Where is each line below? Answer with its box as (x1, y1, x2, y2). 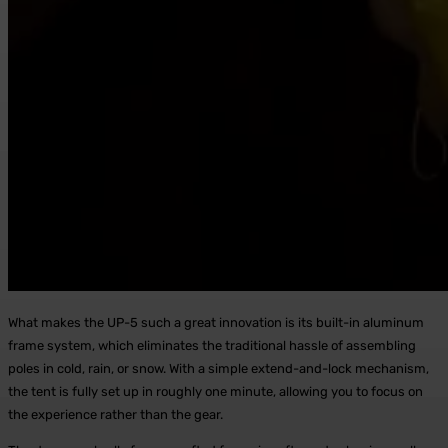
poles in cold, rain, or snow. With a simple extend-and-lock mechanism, (8, 360, 429, 376)
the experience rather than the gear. (8, 406, 223, 422)
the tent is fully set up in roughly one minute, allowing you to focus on (8, 383, 423, 399)
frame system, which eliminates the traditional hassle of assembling (8, 337, 416, 353)
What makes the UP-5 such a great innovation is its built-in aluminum (8, 314, 424, 330)
